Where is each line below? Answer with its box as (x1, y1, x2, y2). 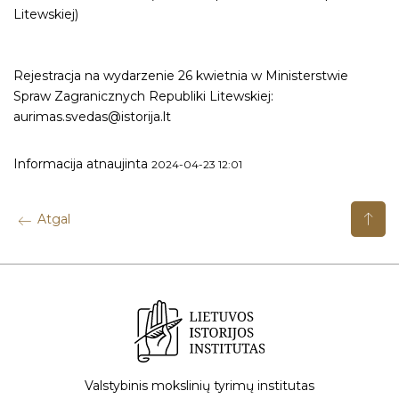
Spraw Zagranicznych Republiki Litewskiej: (13, 88, 273, 105)
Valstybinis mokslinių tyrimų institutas (85, 378, 314, 395)
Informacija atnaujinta (13, 156, 151, 173)
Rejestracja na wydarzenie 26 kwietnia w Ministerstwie (13, 68, 348, 85)
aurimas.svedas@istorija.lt (13, 109, 171, 126)
